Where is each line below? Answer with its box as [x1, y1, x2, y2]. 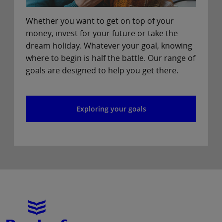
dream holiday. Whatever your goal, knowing [26, 40, 192, 52]
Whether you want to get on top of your [26, 15, 174, 27]
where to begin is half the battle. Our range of [26, 53, 195, 64]
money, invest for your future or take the [26, 28, 178, 39]
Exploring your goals [76, 104, 146, 114]
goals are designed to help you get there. [26, 65, 178, 76]
